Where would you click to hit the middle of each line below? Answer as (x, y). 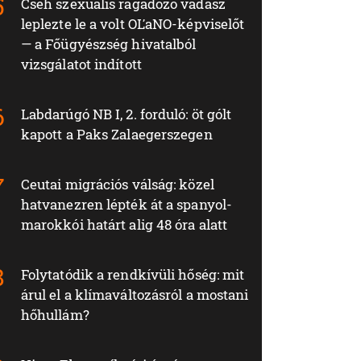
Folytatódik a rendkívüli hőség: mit (133, 274)
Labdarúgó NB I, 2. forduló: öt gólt (126, 114)
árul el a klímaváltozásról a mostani (135, 294)
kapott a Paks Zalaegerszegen (116, 134)
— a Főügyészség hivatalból (108, 44)
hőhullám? (55, 314)
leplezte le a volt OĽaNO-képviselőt (133, 23)
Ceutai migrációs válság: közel (117, 184)
